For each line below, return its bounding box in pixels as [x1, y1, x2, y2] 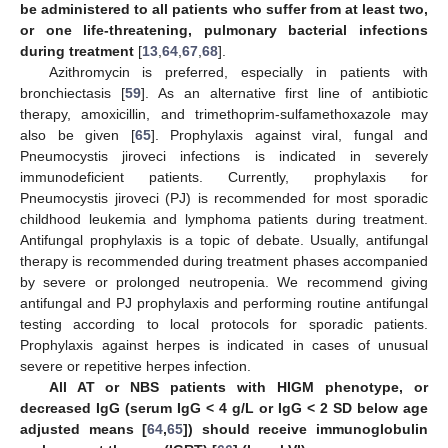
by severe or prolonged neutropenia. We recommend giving [20, 273, 428, 290]
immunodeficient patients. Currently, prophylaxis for [20, 168, 428, 185]
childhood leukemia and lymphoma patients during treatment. [20, 210, 428, 227]
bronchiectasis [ [20, 84, 125, 101]
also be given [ [20, 126, 135, 143]
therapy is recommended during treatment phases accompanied [20, 252, 428, 269]
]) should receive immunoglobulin [183, 420, 429, 437]
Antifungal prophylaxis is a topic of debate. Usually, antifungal [20, 231, 428, 248]
